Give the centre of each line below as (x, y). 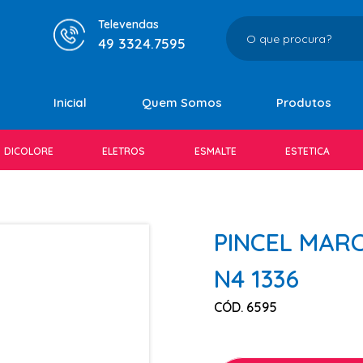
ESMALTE (215, 151)
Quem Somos (181, 102)
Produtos (304, 102)
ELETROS (124, 151)
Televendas (128, 24)
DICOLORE (29, 151)
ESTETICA (307, 151)
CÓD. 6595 (246, 307)
